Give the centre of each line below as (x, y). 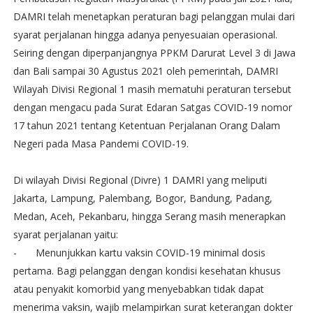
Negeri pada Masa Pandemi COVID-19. (102, 143)
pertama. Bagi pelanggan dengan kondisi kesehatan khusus (147, 270)
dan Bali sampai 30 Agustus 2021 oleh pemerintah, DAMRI (145, 71)
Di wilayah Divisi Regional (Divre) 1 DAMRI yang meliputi (140, 180)
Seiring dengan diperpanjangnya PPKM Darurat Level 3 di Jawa (154, 52)
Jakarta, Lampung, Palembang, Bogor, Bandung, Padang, (143, 198)
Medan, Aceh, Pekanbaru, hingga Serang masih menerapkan (149, 216)
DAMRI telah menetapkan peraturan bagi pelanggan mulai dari (154, 16)
